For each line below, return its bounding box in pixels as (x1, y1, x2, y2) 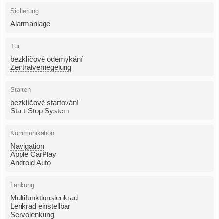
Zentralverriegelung (10, 63, 71, 71)
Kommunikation (10, 129, 54, 137)
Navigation (10, 141, 44, 150)
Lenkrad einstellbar (10, 201, 70, 210)
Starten (10, 86, 31, 93)
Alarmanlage (10, 19, 50, 28)
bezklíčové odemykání (10, 54, 83, 63)
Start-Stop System (10, 106, 69, 115)
